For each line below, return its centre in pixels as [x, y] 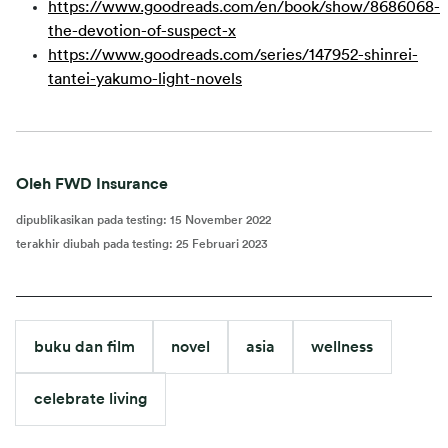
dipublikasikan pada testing [89, 220]
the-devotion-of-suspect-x [142, 31]
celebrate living [90, 399]
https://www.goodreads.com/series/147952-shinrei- [233, 55]
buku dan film [84, 347]
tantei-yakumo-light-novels [145, 79]
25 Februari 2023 [222, 244]
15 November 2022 [220, 220]
